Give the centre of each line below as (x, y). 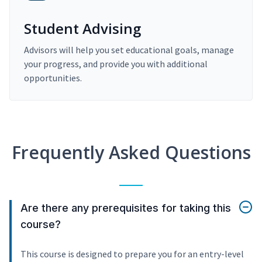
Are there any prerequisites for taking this (126, 208)
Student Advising (82, 29)
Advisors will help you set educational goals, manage (129, 50)
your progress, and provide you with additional (116, 64)
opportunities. (53, 78)
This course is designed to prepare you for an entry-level (132, 254)
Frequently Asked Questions (131, 153)
